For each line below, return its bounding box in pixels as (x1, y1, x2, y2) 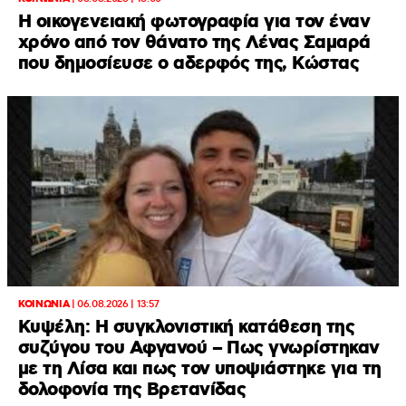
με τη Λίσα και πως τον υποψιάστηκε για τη (18, 356, 382, 382)
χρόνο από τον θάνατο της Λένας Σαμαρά (18, 30, 371, 55)
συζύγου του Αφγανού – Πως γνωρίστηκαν (18, 335, 380, 361)
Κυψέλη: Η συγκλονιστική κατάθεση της (18, 314, 355, 340)
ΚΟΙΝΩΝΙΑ (18, 297, 70, 311)
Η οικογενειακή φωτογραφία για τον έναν (18, 9, 371, 34)
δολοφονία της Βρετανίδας (18, 377, 246, 402)
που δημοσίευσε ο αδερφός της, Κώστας (18, 51, 360, 76)
